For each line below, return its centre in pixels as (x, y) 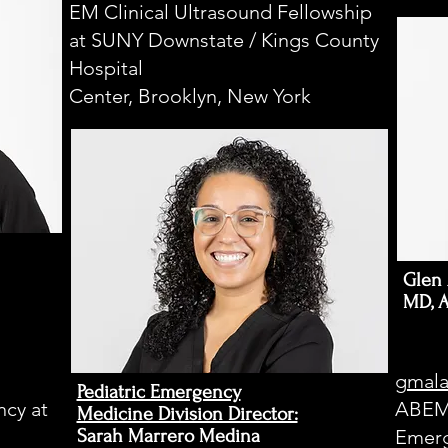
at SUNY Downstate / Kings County (223, 40)
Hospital (105, 68)
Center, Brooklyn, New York (189, 96)
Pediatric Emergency (158, 392)
